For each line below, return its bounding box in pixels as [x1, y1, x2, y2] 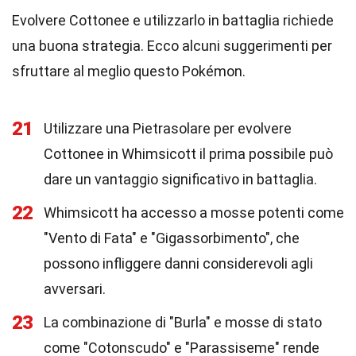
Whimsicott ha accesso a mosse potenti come [44, 204, 344, 221]
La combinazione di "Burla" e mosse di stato [44, 314, 322, 331]
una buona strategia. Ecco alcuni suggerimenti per [12, 37, 332, 54]
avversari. [44, 281, 106, 297]
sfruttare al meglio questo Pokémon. [12, 63, 246, 79]
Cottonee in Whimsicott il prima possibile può [44, 145, 333, 162]
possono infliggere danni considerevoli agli [44, 255, 313, 272]
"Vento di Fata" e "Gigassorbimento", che [44, 230, 300, 246]
